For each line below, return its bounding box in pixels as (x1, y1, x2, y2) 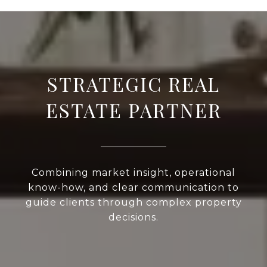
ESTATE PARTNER (45, 97, 222, 123)
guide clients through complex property (25, 196, 242, 208)
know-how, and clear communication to (28, 181, 239, 193)
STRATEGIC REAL (47, 70, 220, 97)
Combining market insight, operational (32, 166, 235, 178)
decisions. (108, 211, 159, 223)
